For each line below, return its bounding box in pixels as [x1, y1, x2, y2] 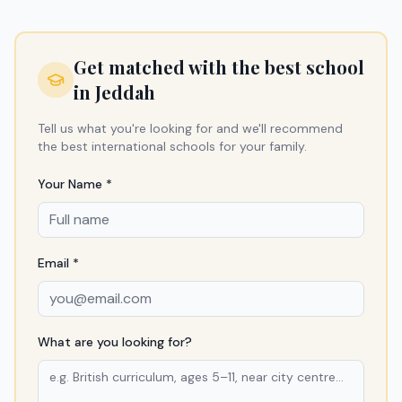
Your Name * [38, 175, 112, 192]
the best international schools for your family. [38, 137, 307, 154]
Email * [38, 254, 79, 271]
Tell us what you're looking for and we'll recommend [38, 119, 343, 136]
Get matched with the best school [74, 54, 364, 79]
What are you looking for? [38, 333, 192, 350]
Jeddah [95, 79, 155, 104]
